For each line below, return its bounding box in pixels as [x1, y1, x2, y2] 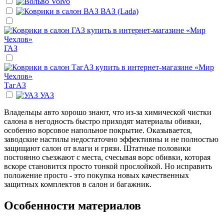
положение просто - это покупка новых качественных [4, 170, 189, 179]
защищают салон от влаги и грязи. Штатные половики [4, 143, 191, 152]
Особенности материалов [4, 198, 141, 212]
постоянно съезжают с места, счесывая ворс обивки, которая [4, 152, 210, 161]
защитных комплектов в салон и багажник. [4, 179, 151, 188]
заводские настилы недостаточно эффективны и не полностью [4, 134, 218, 143]
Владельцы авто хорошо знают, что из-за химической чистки [4, 107, 211, 116]
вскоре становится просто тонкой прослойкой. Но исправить [4, 161, 212, 170]
